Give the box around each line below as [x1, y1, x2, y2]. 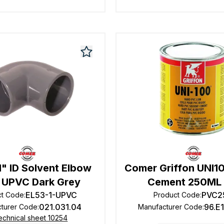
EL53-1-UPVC [25, 190, 77, 200]
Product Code [153, 190, 200, 199]
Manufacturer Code [137, 202, 202, 211]
